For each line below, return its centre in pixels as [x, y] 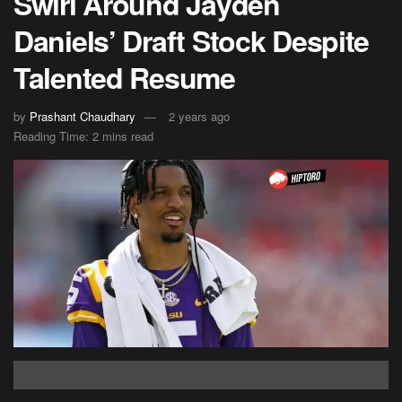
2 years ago [199, 117]
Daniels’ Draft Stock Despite [192, 40]
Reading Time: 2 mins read [83, 136]
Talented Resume [124, 77]
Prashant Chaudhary [83, 117]
